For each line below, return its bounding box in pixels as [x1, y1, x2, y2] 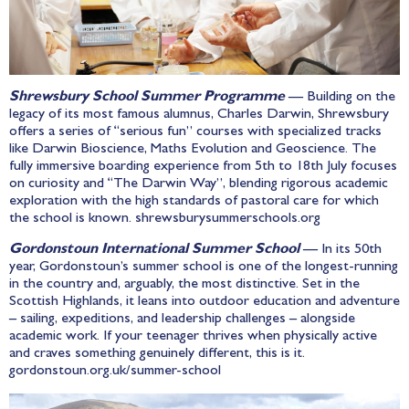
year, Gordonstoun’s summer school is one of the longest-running [9, 259, 398, 275]
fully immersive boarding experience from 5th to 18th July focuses [9, 160, 397, 175]
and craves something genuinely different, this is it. [9, 346, 305, 362]
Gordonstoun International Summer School [9, 242, 299, 257]
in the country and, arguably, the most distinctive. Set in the [9, 277, 360, 292]
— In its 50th [299, 242, 382, 257]
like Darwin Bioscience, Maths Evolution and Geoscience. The [9, 142, 376, 158]
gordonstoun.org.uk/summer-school [9, 363, 221, 379]
